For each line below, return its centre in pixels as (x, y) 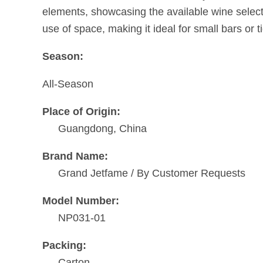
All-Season (68, 84)
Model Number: (81, 200)
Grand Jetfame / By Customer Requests (152, 173)
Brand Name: (75, 156)
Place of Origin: (81, 111)
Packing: (64, 245)
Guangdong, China (102, 128)
